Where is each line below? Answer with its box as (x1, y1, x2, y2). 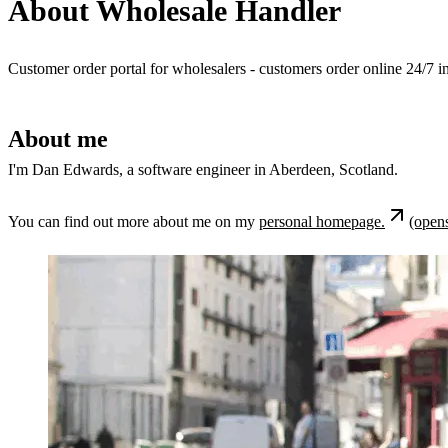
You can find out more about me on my (8, 213, 259, 231)
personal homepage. (259, 213, 385, 231)
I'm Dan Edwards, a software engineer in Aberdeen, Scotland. (8, 161, 398, 179)
